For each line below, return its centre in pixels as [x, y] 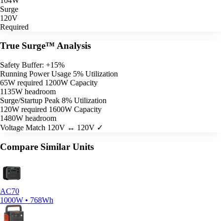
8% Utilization [84, 100]
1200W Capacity [71, 83]
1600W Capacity [75, 109]
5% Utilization [95, 74]
